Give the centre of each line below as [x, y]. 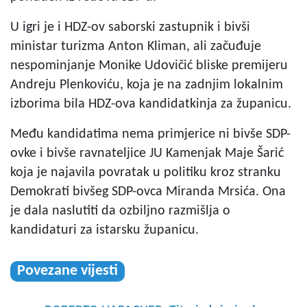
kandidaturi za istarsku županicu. [105, 230]
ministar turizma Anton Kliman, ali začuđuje [136, 46]
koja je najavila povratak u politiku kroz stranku [146, 172]
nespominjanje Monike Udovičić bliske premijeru [149, 65]
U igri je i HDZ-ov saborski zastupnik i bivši [130, 27]
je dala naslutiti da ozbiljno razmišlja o [120, 211]
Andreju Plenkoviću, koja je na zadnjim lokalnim [147, 85]
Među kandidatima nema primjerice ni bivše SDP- [150, 134]
